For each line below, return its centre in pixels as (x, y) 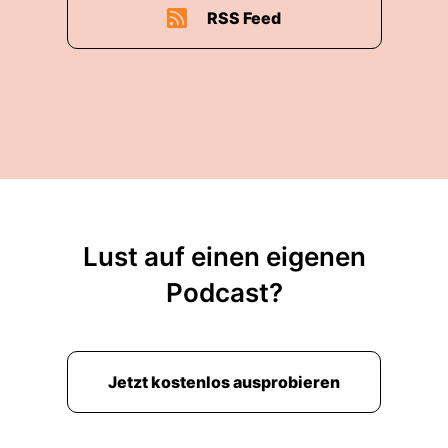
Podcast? (224, 292)
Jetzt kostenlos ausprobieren (224, 382)
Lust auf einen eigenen (224, 256)
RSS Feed (244, 18)
